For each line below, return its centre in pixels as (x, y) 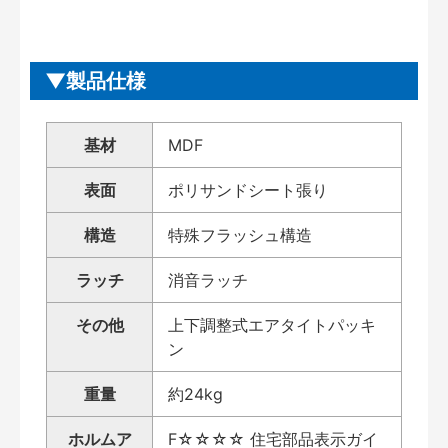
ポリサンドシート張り (248, 190)
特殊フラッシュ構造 (240, 235)
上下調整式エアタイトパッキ (272, 325)
